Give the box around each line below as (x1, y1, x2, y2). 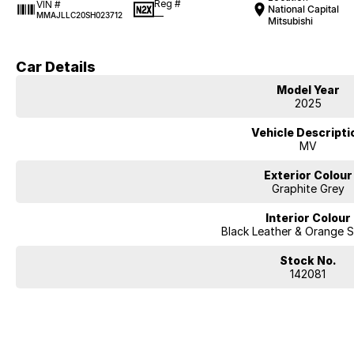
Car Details (16, 58, 96, 75)
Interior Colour (265, 211, 351, 224)
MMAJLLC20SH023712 (36, 10, 122, 20)
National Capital (268, 3, 340, 15)
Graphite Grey (271, 182, 345, 195)
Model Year (276, 83, 340, 96)
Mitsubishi (268, 15, 314, 27)
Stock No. (279, 254, 337, 267)
